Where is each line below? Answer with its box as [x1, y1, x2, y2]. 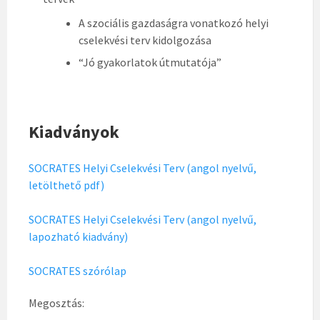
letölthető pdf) [29, 178, 104, 193]
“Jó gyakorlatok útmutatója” [79, 55, 221, 70]
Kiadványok [29, 121, 119, 144]
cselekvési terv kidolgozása [79, 33, 211, 48]
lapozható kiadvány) [29, 229, 128, 244]
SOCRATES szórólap [29, 264, 126, 279]
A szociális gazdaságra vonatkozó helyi [79, 16, 269, 31]
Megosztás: [29, 296, 84, 311]
